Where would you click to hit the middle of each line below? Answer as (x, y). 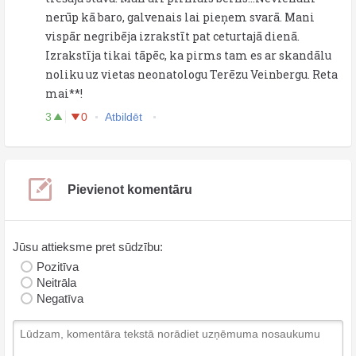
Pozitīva (58, 266)
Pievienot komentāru (130, 189)
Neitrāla (56, 282)
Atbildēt (125, 116)
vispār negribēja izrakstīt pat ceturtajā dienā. (172, 36)
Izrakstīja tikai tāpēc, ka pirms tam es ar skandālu (188, 55)
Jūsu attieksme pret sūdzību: (88, 246)
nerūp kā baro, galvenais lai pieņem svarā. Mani (180, 17)
